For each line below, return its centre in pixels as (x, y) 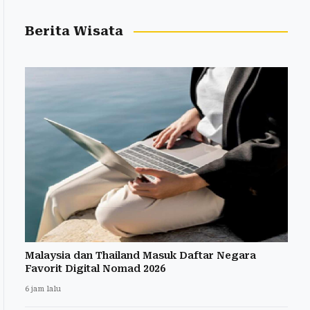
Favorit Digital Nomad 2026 (95, 269)
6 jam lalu (43, 289)
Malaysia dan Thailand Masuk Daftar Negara (140, 256)
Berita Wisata (74, 31)
